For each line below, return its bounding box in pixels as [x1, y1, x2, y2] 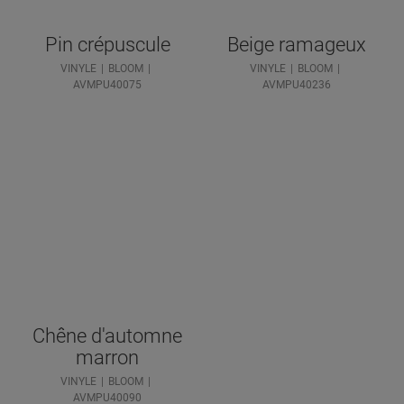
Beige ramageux [227, 32, 366, 56]
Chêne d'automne [32, 324, 182, 347]
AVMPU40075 [73, 78, 142, 91]
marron [76, 345, 139, 369]
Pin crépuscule [44, 32, 170, 56]
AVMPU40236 [262, 78, 331, 91]
